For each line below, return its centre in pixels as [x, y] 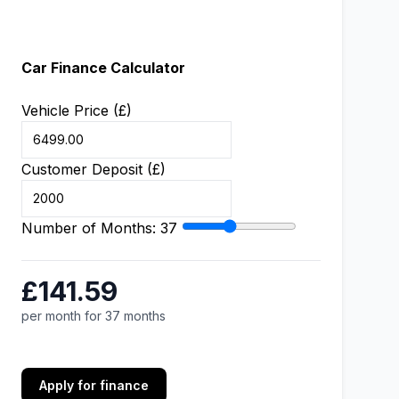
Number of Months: [91, 228]
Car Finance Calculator [103, 68]
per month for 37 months [94, 316]
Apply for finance [94, 385]
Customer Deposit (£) [94, 169]
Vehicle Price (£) [77, 110]
